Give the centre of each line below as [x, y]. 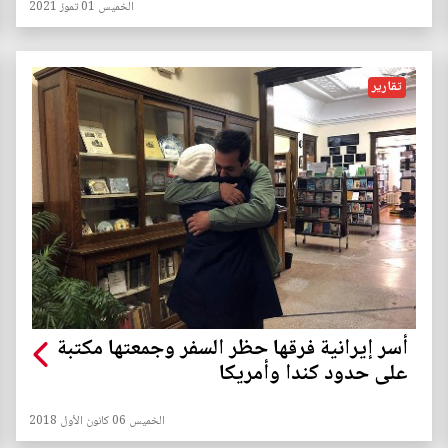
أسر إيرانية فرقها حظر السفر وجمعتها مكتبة [232, 350]
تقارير [387, 87]
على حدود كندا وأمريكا [313, 375]
